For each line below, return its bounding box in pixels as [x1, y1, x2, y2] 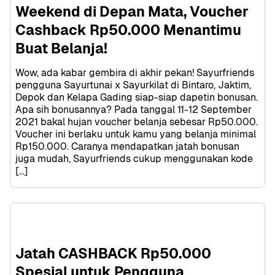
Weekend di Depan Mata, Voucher [15, 2, 249, 21]
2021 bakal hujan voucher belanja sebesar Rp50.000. [15, 115, 258, 128]
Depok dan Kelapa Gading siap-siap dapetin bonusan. [15, 90, 258, 104]
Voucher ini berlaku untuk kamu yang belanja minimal [15, 127, 256, 141]
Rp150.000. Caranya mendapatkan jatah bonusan [15, 139, 239, 153]
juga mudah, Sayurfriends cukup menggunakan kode [15, 152, 253, 165]
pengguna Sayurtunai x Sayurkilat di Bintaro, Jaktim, [15, 78, 251, 91]
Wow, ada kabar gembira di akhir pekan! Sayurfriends [15, 66, 254, 79]
